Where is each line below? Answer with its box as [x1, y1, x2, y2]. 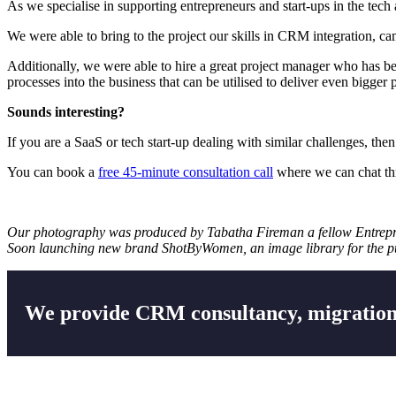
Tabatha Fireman [207, 225, 304, 240]
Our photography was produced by [7, 225, 207, 240]
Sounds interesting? [7, 104, 125, 120]
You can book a [7, 164, 98, 180]
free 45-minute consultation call [98, 164, 273, 180]
